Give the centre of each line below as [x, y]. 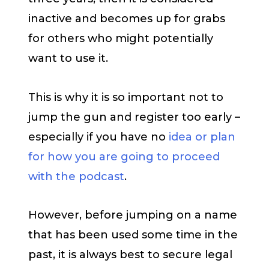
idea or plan [202, 137]
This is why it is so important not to [126, 97]
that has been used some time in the [133, 235]
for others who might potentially [121, 39]
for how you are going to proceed [124, 156]
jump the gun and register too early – [134, 117]
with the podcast [76, 176]
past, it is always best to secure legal [130, 255]
